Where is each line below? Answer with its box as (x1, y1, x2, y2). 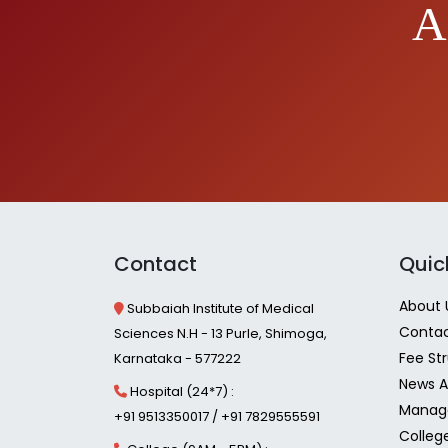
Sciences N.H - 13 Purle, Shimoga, (114, 324, 327, 343)
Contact (114, 250, 197, 278)
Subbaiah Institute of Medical (124, 299, 314, 318)
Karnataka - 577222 (114, 349, 241, 368)
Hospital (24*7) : (130, 382, 234, 401)
